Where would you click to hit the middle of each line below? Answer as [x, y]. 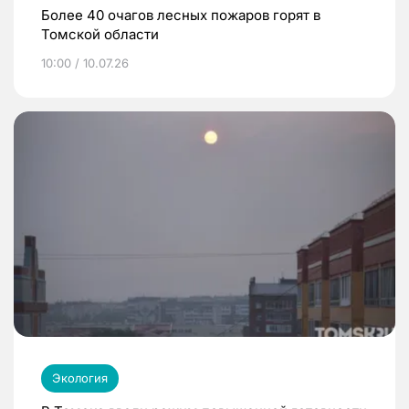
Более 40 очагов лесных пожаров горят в [181, 15]
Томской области [100, 34]
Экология [80, 378]
